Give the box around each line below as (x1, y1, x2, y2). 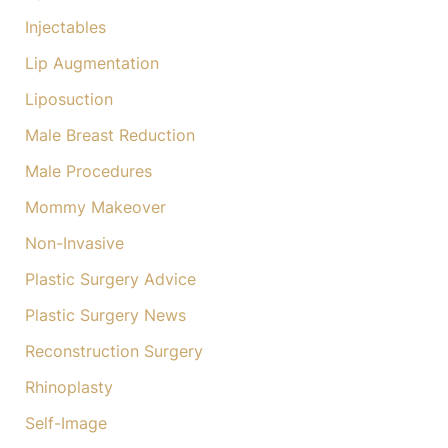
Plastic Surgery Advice (24, 269, 196, 290)
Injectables (24, 17, 106, 38)
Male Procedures (24, 161, 152, 182)
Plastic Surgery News (24, 305, 186, 326)
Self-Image (24, 413, 107, 434)
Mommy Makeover (24, 197, 166, 218)
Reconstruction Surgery (24, 341, 203, 362)
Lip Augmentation (24, 53, 159, 74)
